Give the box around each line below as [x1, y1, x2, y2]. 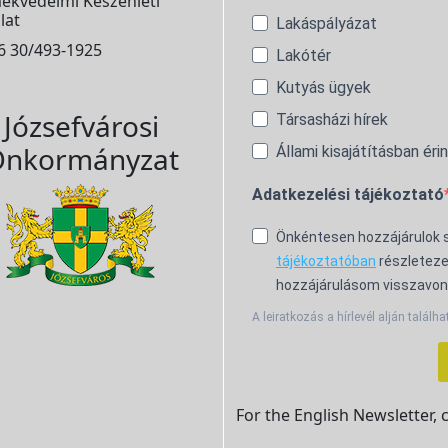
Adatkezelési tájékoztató [252, 184, 444, 204]
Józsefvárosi [3, 106, 159, 145]
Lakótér [276, 45, 331, 65]
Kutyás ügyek [276, 77, 371, 97]
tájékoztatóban [276, 252, 376, 269]
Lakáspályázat [276, 13, 377, 33]
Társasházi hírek [276, 109, 388, 129]
